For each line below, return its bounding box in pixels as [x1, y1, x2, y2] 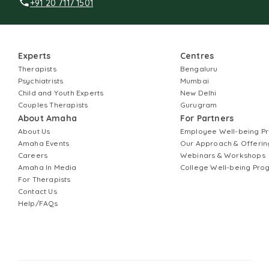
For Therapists [17, 175, 71, 184]
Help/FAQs [17, 199, 58, 208]
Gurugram [180, 100, 217, 110]
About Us [17, 127, 50, 136]
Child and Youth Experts [17, 88, 104, 98]
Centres [180, 50, 214, 62]
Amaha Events [17, 139, 70, 148]
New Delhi [180, 88, 217, 98]
